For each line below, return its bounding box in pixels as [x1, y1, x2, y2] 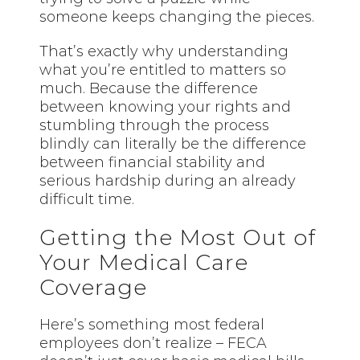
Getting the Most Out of [39, 224, 317, 252]
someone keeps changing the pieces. [39, 7, 315, 26]
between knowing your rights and [39, 97, 292, 116]
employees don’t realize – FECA [39, 334, 268, 353]
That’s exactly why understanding [39, 42, 289, 60]
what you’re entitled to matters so [39, 60, 287, 79]
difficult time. [39, 190, 135, 208]
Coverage [39, 274, 148, 301]
